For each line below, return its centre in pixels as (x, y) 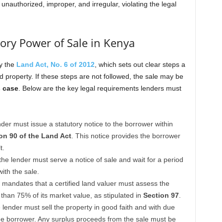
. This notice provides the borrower (126, 136)
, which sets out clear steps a (140, 64)
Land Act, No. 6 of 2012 (55, 64)
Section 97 (161, 195)
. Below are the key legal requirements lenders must (100, 88)
